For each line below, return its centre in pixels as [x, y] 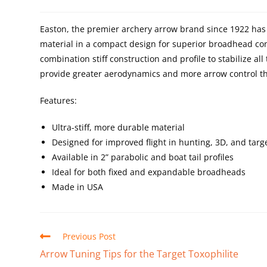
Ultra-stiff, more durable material [119, 127]
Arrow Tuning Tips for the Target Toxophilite [139, 254]
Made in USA [78, 187]
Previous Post [89, 236]
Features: [59, 100]
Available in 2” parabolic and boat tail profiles [143, 157]
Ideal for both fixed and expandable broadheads [149, 172]
